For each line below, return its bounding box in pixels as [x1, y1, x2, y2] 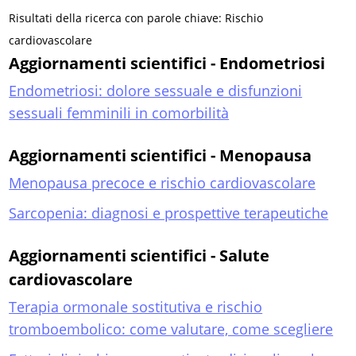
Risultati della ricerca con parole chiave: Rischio [9, 10, 264, 26]
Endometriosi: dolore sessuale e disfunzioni [9, 81, 303, 101]
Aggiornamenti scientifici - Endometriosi [9, 52, 326, 75]
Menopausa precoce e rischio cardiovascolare [9, 173, 316, 193]
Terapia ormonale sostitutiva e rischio [9, 297, 263, 317]
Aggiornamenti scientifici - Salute [9, 245, 270, 267]
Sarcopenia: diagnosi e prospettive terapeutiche [9, 203, 329, 223]
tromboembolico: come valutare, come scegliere [9, 319, 334, 339]
